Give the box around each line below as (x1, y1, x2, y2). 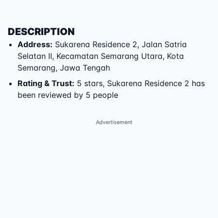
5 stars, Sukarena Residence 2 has (74, 78, 205, 88)
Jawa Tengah (60, 63, 110, 73)
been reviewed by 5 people (18, 90, 118, 100)
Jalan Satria (142, 39, 187, 49)
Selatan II (18, 51, 52, 61)
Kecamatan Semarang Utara (56, 51, 163, 61)
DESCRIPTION (8, 26, 74, 37)
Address (18, 39, 50, 49)
